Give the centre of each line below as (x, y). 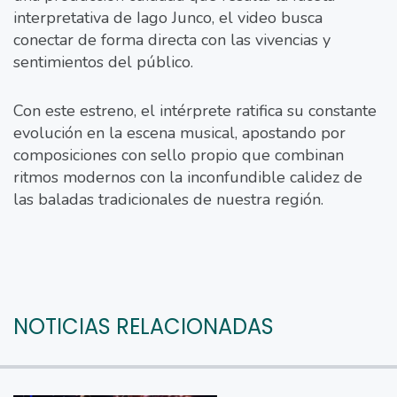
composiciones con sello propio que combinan (179, 155)
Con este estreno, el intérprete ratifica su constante (195, 110)
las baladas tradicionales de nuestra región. (168, 199)
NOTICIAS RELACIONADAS (144, 326)
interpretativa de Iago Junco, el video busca (168, 17)
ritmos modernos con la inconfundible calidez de (188, 177)
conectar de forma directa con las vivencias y (172, 39)
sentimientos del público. (103, 62)
